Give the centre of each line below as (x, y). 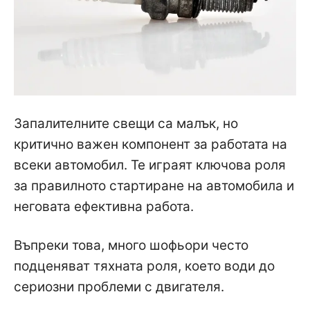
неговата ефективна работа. (104, 206)
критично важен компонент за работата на (151, 144)
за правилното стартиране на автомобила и (154, 185)
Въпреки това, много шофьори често (131, 245)
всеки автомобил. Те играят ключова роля (150, 165)
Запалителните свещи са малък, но (126, 123)
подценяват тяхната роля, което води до (144, 266)
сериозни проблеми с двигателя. (119, 286)
